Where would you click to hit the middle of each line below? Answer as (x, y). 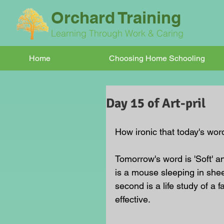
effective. (133, 199)
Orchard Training (116, 17)
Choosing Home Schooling (157, 58)
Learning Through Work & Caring (118, 33)
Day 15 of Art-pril (156, 103)
